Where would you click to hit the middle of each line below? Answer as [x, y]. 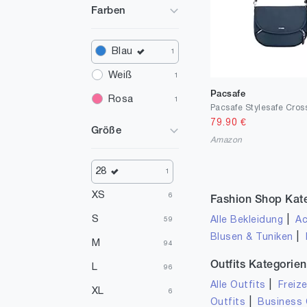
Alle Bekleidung [247, 220]
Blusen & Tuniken [252, 237]
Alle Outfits [238, 285]
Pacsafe [228, 94]
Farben [109, 11]
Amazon [226, 140]
